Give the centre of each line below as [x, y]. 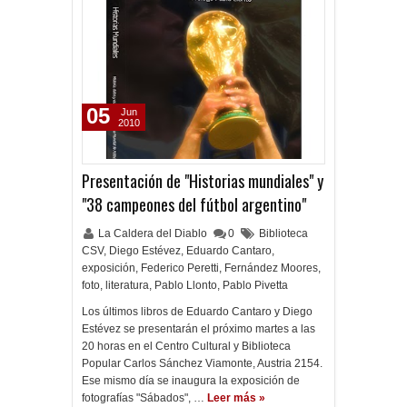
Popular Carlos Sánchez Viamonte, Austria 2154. [202, 363]
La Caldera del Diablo [154, 233]
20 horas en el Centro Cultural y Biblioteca [186, 346]
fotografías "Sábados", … [143, 398]
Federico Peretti [180, 268]
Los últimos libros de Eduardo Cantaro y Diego [197, 312]
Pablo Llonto [186, 285]
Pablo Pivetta [255, 285]
